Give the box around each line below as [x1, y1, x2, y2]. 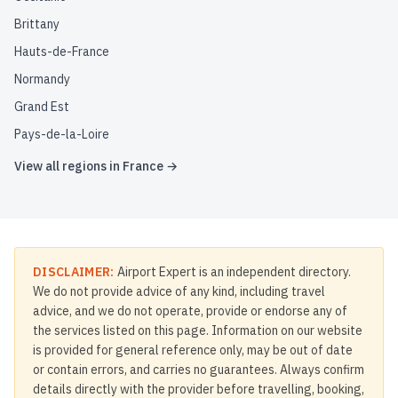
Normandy [14, 71, 70, 87]
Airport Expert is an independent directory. [114, 264, 351, 280]
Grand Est [14, 99, 69, 115]
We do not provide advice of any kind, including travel [33, 283, 325, 299]
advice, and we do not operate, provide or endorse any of [33, 303, 347, 319]
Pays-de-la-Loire [14, 126, 109, 142]
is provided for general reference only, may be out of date [33, 342, 353, 358]
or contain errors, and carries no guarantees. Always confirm [33, 362, 364, 378]
